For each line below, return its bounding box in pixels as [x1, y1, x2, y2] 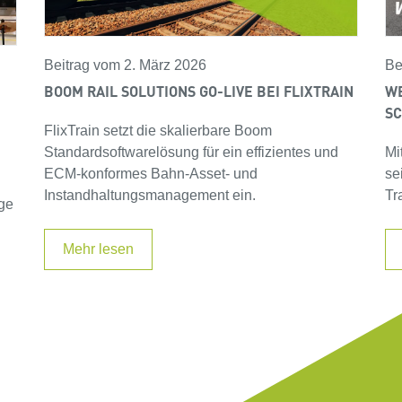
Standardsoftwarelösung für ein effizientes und [43, 144, 338, 160]
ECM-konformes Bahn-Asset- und [43, 165, 258, 181]
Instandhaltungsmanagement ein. [43, 187, 256, 203]
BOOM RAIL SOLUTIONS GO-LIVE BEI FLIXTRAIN [43, 80, 354, 101]
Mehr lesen [62, 240, 134, 257]
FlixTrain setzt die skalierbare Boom [43, 122, 272, 138]
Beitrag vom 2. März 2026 [43, 57, 206, 73]
